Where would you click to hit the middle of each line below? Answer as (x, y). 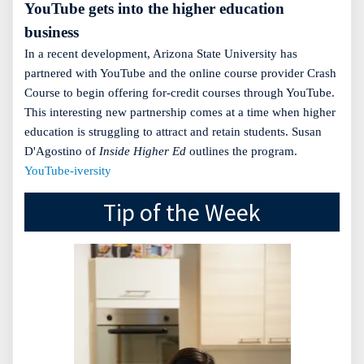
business (52, 32)
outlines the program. (242, 152)
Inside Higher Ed (143, 152)
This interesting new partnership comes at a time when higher (180, 113)
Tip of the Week (182, 212)
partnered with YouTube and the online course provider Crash (180, 74)
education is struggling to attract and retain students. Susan (173, 132)
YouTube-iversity (68, 171)
